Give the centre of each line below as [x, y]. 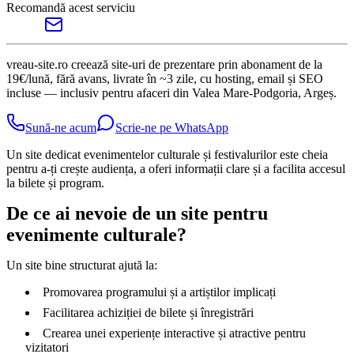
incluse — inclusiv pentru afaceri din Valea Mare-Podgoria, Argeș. [171, 93]
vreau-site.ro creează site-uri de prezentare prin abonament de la [164, 65]
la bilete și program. [55, 183]
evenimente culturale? [96, 235]
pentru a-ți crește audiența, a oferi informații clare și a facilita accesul [176, 169]
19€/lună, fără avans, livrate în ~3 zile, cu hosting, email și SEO [165, 79]
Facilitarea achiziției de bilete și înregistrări [148, 313]
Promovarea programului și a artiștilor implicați [159, 292]
